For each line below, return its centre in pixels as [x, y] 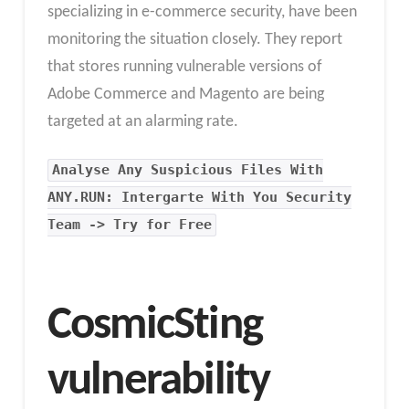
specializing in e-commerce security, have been [202, 12]
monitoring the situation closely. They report [194, 39]
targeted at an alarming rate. [142, 121]
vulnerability [158, 381]
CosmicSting [155, 325]
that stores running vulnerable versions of [184, 67]
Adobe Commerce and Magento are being [185, 94]
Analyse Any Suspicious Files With [188, 170]
